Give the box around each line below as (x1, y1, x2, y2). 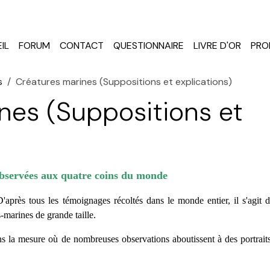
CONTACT (59, 39, 104, 52)
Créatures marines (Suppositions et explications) (16, 75, 233, 88)
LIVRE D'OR (193, 39, 241, 52)
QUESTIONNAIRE (113, 39, 184, 52)
